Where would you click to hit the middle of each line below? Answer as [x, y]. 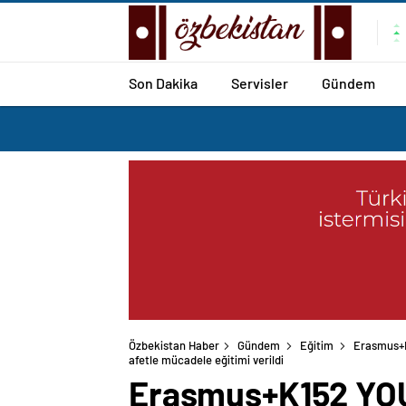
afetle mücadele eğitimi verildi [206, 360]
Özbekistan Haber [174, 346]
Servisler [260, 82]
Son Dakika [163, 82]
